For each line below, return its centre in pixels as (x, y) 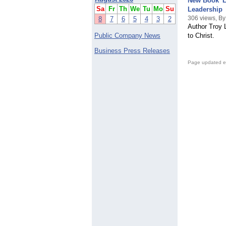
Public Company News (127, 36)
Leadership (205, 10)
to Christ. (201, 36)
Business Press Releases (132, 51)
